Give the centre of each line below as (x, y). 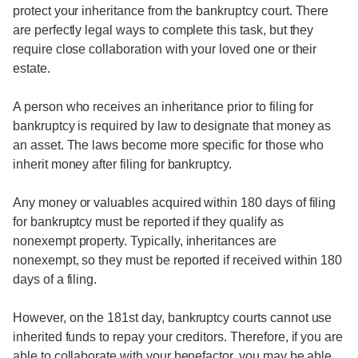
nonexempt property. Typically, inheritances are (145, 241)
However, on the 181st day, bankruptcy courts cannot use (173, 318)
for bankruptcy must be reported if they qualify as (148, 222)
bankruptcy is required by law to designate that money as (172, 126)
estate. (32, 68)
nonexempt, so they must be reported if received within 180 (178, 260)
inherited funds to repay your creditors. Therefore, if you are (178, 337)
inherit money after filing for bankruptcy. (122, 164)
